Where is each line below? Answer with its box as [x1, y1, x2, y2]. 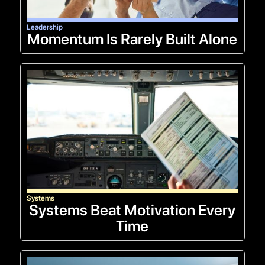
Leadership [26, 22, 63, 31]
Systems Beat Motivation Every [29, 201, 236, 219]
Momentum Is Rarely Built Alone [27, 30, 238, 48]
